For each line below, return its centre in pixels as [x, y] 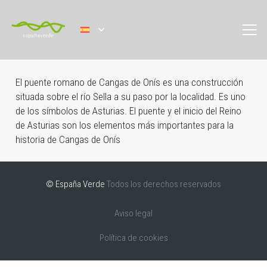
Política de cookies [133, 238]
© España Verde [76, 184]
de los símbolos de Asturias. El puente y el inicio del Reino [128, 111]
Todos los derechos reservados [164, 184]
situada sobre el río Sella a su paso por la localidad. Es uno [130, 96]
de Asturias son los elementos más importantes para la [124, 125]
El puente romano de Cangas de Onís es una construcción [129, 82]
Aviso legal [133, 213]
